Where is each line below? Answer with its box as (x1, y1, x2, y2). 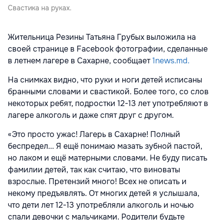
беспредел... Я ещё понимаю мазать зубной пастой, (8, 140, 202, 151)
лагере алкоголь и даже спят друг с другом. (8, 110, 174, 120)
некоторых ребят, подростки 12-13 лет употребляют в (8, 98, 208, 109)
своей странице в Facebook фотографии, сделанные (8, 43, 208, 54)
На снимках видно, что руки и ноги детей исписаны (8, 74, 202, 85)
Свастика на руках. (8, 3, 72, 12)
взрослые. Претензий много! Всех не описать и (8, 176, 187, 187)
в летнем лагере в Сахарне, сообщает (8, 55, 152, 66)
